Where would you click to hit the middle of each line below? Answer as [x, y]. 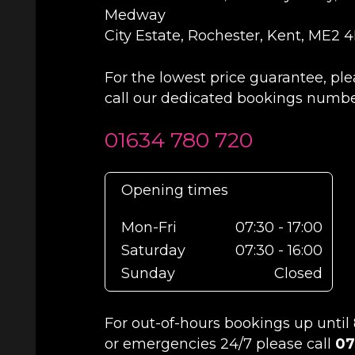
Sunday [148, 274]
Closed [298, 274]
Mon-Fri [149, 228]
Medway [135, 15]
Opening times [175, 191]
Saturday [153, 251]
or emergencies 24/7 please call [220, 344]
